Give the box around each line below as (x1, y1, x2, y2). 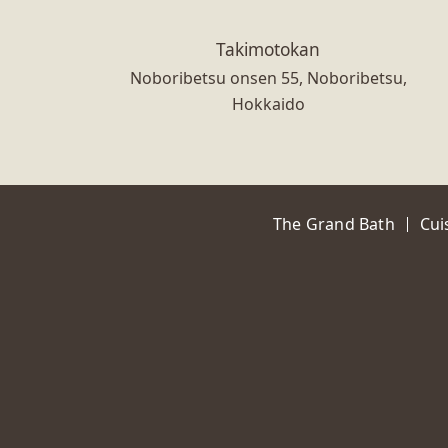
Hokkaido (231, 92, 305, 115)
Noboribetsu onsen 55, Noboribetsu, (129, 66, 407, 89)
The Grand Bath (273, 212, 395, 235)
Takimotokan (216, 36, 321, 61)
